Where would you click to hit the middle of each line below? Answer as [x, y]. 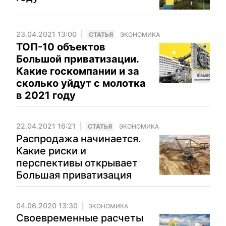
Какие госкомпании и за [78, 71]
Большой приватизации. [77, 59]
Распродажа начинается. [79, 139]
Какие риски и [51, 151]
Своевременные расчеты [80, 218]
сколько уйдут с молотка [81, 83]
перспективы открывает [77, 163]
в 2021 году [46, 95]
